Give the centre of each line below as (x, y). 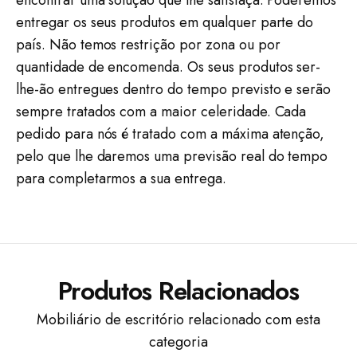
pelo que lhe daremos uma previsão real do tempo (172, 157)
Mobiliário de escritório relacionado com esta (178, 320)
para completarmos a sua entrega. (121, 179)
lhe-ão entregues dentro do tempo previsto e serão (174, 90)
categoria (178, 342)
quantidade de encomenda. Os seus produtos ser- (169, 67)
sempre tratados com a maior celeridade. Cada (161, 112)
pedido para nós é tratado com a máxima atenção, (171, 134)
